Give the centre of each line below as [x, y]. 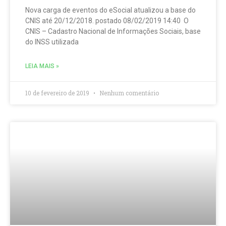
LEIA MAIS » [42, 66]
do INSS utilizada [52, 42]
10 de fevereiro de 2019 [58, 93]
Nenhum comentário [128, 93]
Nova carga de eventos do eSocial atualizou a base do [110, 10]
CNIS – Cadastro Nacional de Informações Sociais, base [113, 31]
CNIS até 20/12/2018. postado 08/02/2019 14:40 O [107, 21]
